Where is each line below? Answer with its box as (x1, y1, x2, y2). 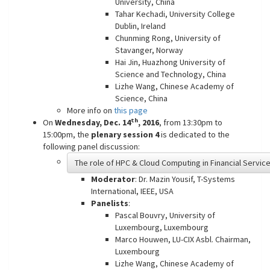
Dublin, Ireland (115, 20, 166, 31)
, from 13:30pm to (159, 117, 222, 128)
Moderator (91, 174, 135, 184)
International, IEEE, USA (91, 186, 174, 196)
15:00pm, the (43, 129, 91, 140)
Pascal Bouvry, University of (115, 210, 215, 221)
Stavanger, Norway (115, 45, 183, 55)
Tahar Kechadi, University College (115, 8, 235, 19)
